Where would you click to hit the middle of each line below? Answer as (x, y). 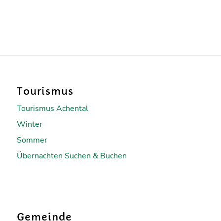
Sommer (32, 140)
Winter (29, 124)
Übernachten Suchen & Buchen (72, 156)
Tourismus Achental (52, 108)
